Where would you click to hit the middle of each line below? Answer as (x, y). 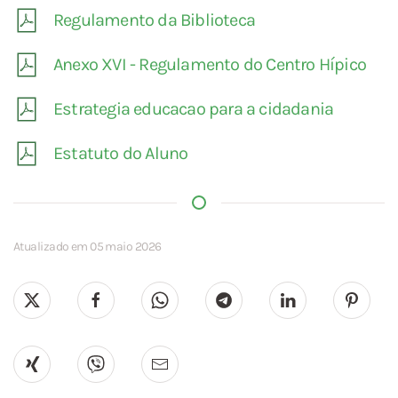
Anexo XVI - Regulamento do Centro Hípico (210, 65)
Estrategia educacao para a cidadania (194, 109)
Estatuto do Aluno (121, 154)
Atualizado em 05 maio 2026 (88, 247)
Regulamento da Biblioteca (154, 20)
